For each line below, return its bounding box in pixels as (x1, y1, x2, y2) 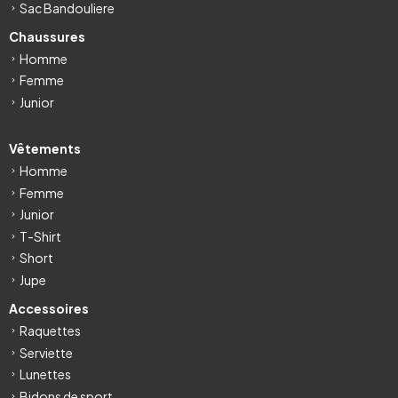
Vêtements (9, 140, 81, 157)
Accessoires (9, 300, 89, 317)
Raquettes (20, 322, 81, 339)
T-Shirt (20, 227, 61, 244)
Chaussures (9, 28, 85, 44)
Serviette (20, 344, 73, 361)
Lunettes (20, 366, 71, 383)
